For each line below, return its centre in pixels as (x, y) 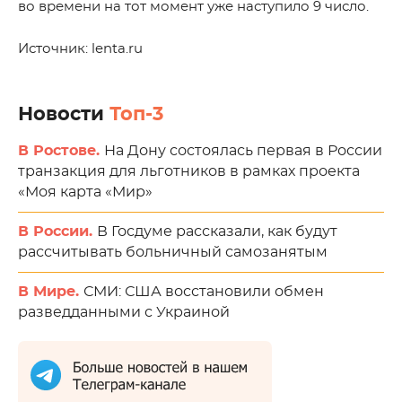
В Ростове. (61, 151)
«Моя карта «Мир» (85, 192)
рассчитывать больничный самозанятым (173, 252)
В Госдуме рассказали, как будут (217, 232)
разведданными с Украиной (124, 312)
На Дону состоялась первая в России (243, 151)
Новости (64, 114)
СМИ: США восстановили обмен (204, 292)
